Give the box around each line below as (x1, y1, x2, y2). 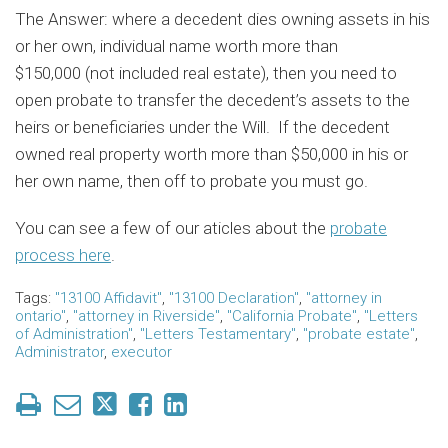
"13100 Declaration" (169, 289, 299, 307)
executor (111, 343, 172, 361)
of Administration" (15, 325, 133, 343)
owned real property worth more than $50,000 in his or (15, 144, 408, 164)
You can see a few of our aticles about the (15, 218, 330, 238)
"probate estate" (303, 325, 415, 343)
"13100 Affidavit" (55, 289, 162, 307)
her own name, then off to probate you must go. (15, 171, 368, 191)
